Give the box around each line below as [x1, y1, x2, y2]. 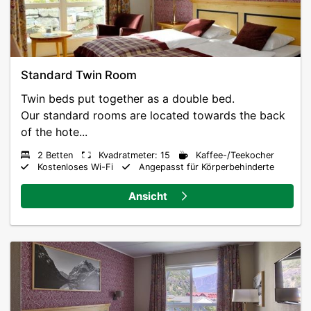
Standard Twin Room [21, 68, 137, 82]
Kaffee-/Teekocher [196, 149, 274, 160]
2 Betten [37, 149, 73, 160]
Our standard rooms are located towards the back [21, 108, 285, 122]
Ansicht [128, 189, 169, 203]
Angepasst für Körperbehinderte [139, 161, 274, 172]
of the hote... [21, 125, 87, 139]
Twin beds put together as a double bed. [21, 92, 235, 106]
